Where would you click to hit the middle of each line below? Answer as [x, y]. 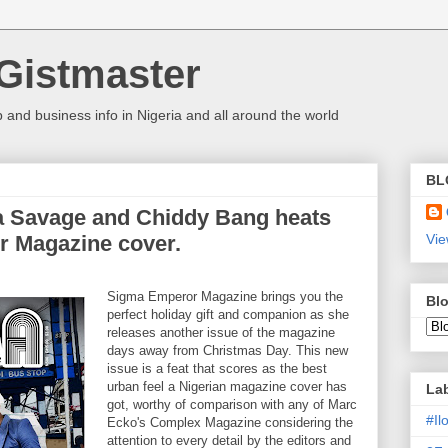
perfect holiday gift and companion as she [228, 314]
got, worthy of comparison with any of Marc [232, 404]
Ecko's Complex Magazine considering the [230, 422]
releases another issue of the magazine [221, 332]
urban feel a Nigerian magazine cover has [227, 386]
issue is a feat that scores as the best [217, 368]
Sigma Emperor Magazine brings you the [225, 296]
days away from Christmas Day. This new [227, 350]
